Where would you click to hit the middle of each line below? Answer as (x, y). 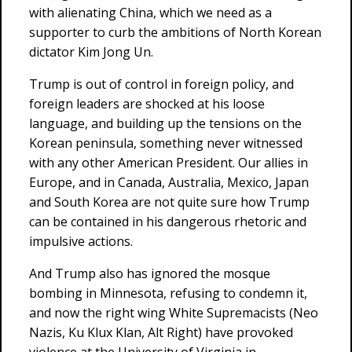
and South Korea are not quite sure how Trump (169, 202)
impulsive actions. (81, 241)
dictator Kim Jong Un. (91, 52)
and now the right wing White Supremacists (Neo (174, 313)
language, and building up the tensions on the (165, 123)
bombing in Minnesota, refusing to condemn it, (168, 293)
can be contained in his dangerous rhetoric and (168, 222)
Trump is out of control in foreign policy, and (161, 84)
